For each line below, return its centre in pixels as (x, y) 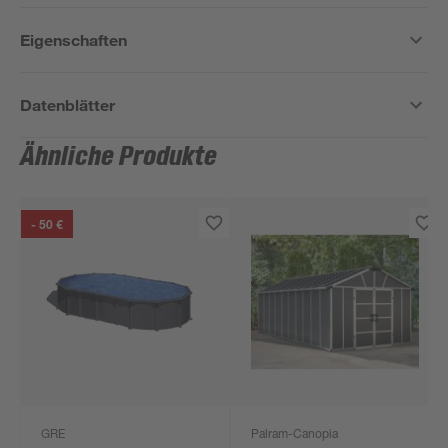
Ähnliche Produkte (119, 157)
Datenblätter (68, 104)
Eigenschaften (74, 39)
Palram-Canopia (295, 435)
